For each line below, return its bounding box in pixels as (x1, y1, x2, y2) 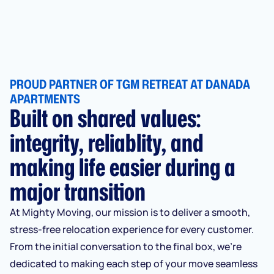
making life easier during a (10, 149, 235, 184)
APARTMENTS (10, 89, 83, 107)
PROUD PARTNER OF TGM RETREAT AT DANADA (10, 75, 250, 92)
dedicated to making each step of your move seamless (10, 256, 257, 270)
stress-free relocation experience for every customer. (10, 222, 254, 236)
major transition (10, 173, 146, 209)
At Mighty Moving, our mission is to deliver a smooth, (10, 205, 250, 219)
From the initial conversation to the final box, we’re (10, 239, 242, 253)
